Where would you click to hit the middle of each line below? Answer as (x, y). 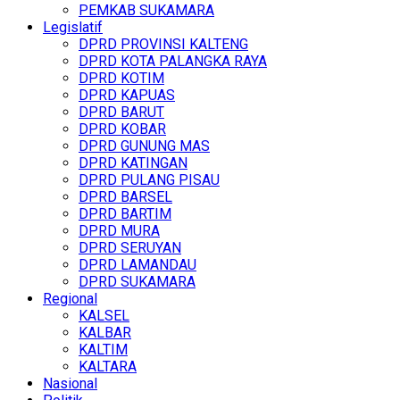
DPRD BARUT (121, 112)
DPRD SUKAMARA (137, 282)
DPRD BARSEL (125, 197)
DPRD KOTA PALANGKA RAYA (173, 62)
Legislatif (73, 28)
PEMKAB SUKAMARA (146, 11)
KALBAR (105, 333)
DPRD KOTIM (121, 79)
